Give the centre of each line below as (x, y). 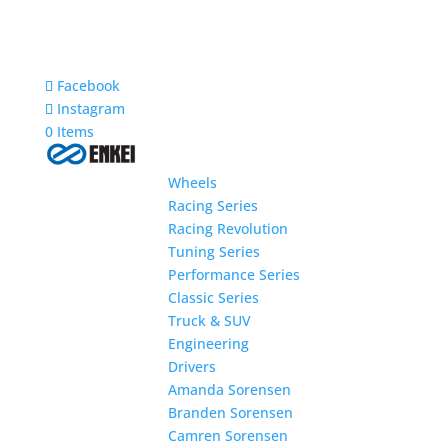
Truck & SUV (209, 320)
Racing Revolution (227, 228)
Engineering (208, 343)
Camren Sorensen (227, 435)
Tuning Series (213, 251)
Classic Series (213, 297)
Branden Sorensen (230, 412)
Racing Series (212, 205)
